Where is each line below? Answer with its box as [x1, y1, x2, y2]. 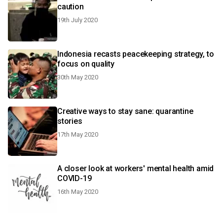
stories [57, 116, 82, 126]
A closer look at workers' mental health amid [57, 164, 214, 173]
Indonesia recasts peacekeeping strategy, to [57, 49, 214, 59]
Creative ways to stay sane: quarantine [57, 107, 193, 116]
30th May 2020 [57, 74, 98, 81]
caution [57, 2, 84, 11]
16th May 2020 [57, 188, 98, 195]
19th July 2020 [57, 16, 98, 24]
